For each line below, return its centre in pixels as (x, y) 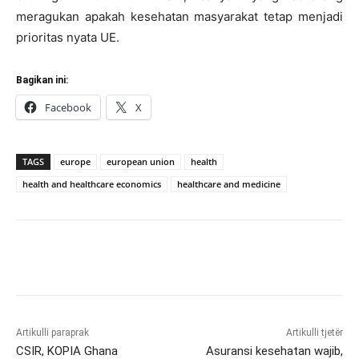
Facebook (68, 107)
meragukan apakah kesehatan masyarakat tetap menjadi (179, 16)
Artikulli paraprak (52, 332)
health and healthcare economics (92, 184)
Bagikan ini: (42, 80)
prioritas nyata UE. (68, 37)
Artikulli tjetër (314, 332)
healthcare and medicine (229, 184)
